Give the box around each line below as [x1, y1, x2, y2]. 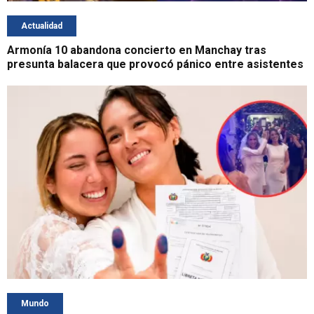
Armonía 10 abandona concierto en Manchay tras [7, 43, 266, 57]
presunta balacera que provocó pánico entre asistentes [7, 57, 303, 71]
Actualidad [21, 21, 62, 32]
